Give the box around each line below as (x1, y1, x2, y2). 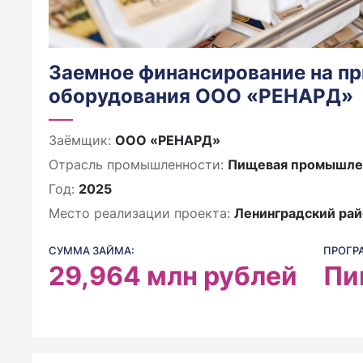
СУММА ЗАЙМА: (49, 244, 135, 257)
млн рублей (147, 260, 297, 292)
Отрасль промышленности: (49, 156, 228, 173)
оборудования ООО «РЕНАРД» (49, 84, 353, 108)
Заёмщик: (49, 132, 115, 148)
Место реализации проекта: (49, 205, 234, 221)
